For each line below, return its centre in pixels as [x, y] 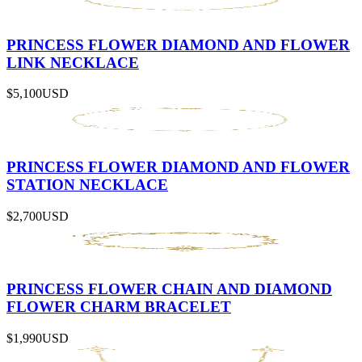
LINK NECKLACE [73, 62]
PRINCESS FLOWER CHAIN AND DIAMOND [169, 289]
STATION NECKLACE [87, 185]
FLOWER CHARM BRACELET [119, 307]
